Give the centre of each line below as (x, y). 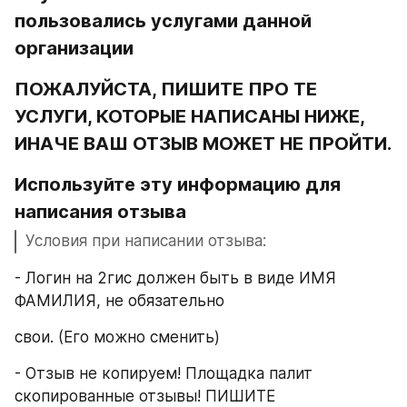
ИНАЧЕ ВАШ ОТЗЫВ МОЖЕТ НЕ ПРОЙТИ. (203, 144)
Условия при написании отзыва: (146, 241)
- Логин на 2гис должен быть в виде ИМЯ (175, 278)
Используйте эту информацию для (178, 185)
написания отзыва (100, 212)
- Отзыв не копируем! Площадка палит (164, 374)
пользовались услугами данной (163, 21)
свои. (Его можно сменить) (117, 337)
